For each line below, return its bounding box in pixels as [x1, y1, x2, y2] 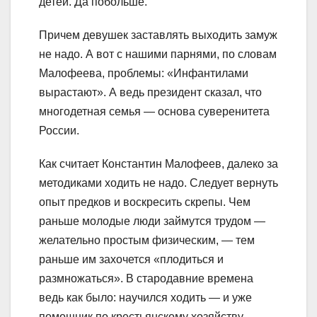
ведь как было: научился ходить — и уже [39, 291, 252, 304]
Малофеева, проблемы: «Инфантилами [39, 67, 248, 79]
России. [39, 124, 79, 137]
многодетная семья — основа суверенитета [39, 105, 270, 117]
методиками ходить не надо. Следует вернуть [39, 176, 278, 189]
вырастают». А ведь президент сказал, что [39, 86, 262, 98]
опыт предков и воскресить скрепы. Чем [39, 195, 250, 208]
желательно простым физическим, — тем [39, 234, 255, 246]
